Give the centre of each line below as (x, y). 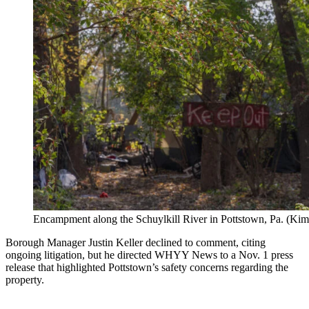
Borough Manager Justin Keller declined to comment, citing (136, 242)
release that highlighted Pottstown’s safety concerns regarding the (147, 267)
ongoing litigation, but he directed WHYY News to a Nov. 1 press (149, 255)
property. (25, 279)
